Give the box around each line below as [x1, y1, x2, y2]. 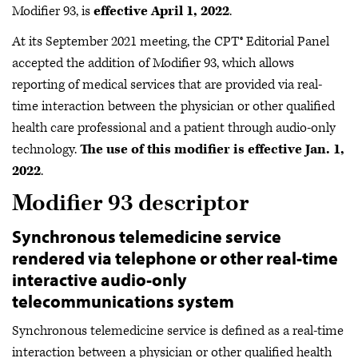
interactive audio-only [12, 268, 187, 291]
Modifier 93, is [12, 2, 93, 20]
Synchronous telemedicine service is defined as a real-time [12, 322, 344, 340]
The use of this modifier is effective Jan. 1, [80, 140, 344, 158]
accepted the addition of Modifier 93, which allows [12, 54, 294, 72]
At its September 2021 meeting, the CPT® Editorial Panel [12, 32, 329, 50]
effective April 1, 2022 [93, 2, 229, 20]
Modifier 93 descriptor [12, 189, 249, 218]
